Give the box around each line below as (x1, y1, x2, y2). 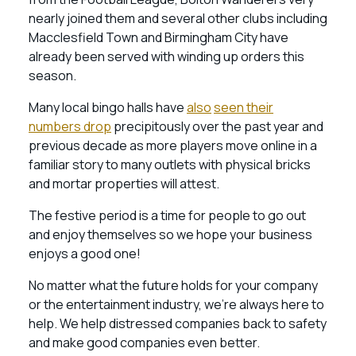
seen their (214, 99, 273, 116)
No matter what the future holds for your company (29, 277, 318, 294)
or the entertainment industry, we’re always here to (29, 296, 324, 313)
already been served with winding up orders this (29, 48, 304, 65)
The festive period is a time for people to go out (29, 207, 306, 224)
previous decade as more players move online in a (29, 137, 317, 154)
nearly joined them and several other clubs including (29, 10, 327, 27)
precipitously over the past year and (111, 118, 323, 135)
